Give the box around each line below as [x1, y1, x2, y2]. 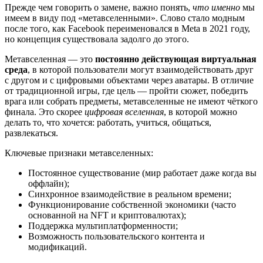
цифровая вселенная [85, 107, 164, 117]
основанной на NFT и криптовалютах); [28, 210, 186, 221]
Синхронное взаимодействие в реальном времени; [28, 189, 231, 200]
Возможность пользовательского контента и [28, 231, 205, 242]
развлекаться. [5, 128, 58, 139]
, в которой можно [164, 107, 237, 117]
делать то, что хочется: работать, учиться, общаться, [5, 117, 211, 128]
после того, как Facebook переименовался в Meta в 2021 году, [5, 23, 250, 34]
